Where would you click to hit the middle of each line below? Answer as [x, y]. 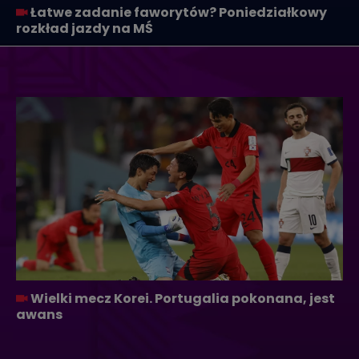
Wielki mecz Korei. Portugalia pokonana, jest [183, 298]
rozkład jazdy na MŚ [85, 29]
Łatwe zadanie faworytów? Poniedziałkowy [179, 13]
